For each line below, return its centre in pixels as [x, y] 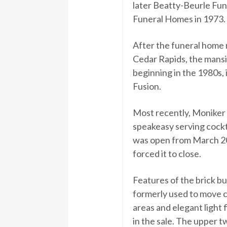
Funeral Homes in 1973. [179, 18]
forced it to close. [167, 153]
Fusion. [147, 86]
